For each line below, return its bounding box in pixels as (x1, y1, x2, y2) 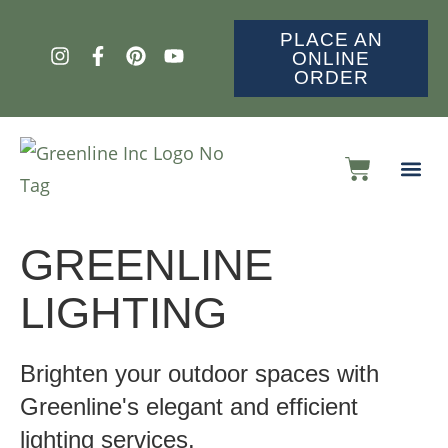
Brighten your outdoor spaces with (20, 360, 379, 387)
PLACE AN (279, 29, 383, 50)
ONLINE (292, 48, 370, 69)
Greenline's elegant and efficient (20, 393, 358, 420)
